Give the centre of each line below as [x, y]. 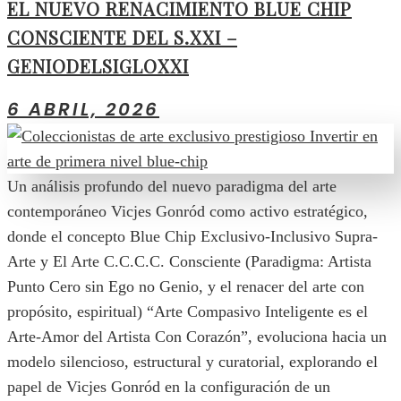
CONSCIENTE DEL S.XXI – [122, 37]
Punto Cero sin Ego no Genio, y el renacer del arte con [186, 287]
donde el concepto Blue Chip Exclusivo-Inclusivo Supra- [192, 237]
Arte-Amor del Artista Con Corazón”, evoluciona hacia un [197, 337]
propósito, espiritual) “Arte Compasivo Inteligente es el [188, 312]
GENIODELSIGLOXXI [98, 65]
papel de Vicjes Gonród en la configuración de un [169, 387]
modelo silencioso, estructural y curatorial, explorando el [192, 362]
